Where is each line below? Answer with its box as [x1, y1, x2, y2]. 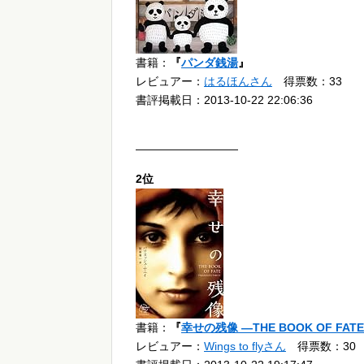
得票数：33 [272, 75, 342, 89]
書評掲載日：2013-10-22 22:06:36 [136, 93, 313, 107]
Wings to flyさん [204, 340, 286, 353]
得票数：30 [286, 340, 356, 353]
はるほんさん [204, 75, 272, 89]
